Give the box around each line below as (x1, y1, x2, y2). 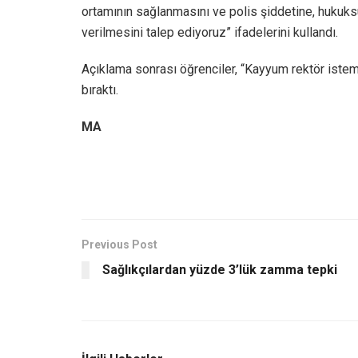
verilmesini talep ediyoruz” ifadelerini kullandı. (82, 24, 338, 40)
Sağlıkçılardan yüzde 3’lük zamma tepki (102, 261, 337, 277)
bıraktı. (82, 82, 118, 97)
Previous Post (82, 237, 157, 251)
